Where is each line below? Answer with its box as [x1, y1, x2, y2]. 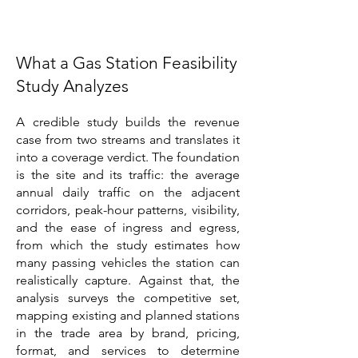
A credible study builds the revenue [16, 114, 240, 129]
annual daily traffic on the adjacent [16, 185, 240, 200]
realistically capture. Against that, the [16, 272, 240, 288]
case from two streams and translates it [16, 132, 240, 147]
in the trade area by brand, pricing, [16, 325, 240, 340]
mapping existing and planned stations [16, 308, 240, 323]
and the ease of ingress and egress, [16, 220, 240, 235]
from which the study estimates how [16, 237, 240, 253]
